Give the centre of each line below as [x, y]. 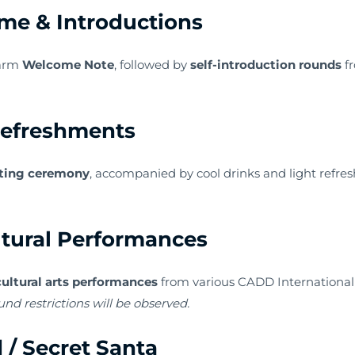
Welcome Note [69, 64]
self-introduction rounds [266, 64]
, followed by [153, 64]
